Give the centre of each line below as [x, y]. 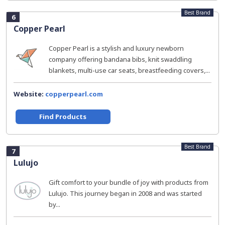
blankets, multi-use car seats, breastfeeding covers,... [129, 70]
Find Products [63, 117]
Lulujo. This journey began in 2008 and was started [125, 193]
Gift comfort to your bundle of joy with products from [129, 182]
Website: [29, 94]
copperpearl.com [74, 94]
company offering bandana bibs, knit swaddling [120, 59]
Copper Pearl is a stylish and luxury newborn [116, 48]
